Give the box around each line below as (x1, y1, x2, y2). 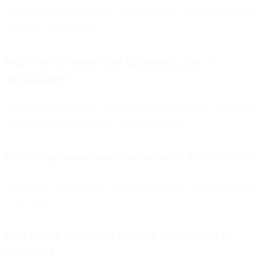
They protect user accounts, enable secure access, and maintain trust (5, 180, 258, 191)
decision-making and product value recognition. (5, 116, 183, 127)
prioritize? (5, 245, 54, 258)
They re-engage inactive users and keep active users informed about (5, 7, 258, 18)
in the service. (5, 195, 56, 205)
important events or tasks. (5, 21, 100, 32)
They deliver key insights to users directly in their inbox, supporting (5, 102, 257, 113)
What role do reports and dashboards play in (5, 55, 213, 68)
